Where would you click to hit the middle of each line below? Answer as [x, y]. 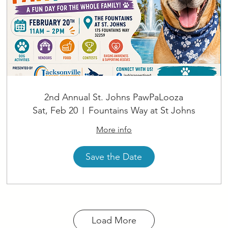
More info [114, 130]
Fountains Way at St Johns [142, 111]
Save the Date [114, 156]
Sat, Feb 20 [55, 111]
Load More [114, 220]
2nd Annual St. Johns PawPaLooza [114, 97]
